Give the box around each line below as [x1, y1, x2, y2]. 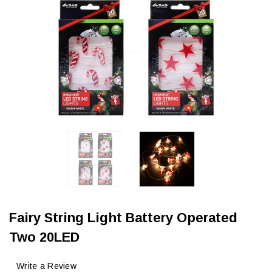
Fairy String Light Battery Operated [9, 210, 237, 226]
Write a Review [16, 260, 76, 271]
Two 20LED [9, 229, 80, 245]
